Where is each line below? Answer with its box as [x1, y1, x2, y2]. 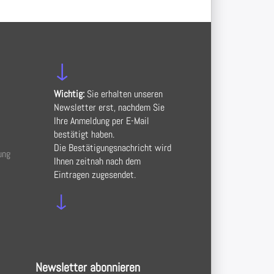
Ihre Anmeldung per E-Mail [53, 114, 149, 128]
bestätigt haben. [53, 128, 114, 141]
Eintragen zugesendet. [53, 168, 136, 182]
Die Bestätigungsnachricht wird [53, 141, 171, 155]
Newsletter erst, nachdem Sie [53, 101, 165, 114]
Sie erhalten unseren [84, 87, 163, 101]
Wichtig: [53, 87, 84, 101]
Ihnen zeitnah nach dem [53, 155, 141, 168]
